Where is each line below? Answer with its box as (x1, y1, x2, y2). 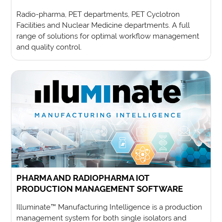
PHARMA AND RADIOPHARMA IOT (16, 173, 150, 183)
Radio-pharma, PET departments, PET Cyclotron (16, 9, 180, 18)
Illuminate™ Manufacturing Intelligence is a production (16, 203, 203, 212)
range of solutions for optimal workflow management (16, 31, 200, 40)
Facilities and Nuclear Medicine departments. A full (16, 20, 190, 29)
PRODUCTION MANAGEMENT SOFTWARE (16, 184, 183, 194)
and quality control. (16, 42, 82, 51)
